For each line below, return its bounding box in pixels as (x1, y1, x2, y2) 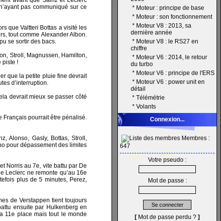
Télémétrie (136, 94, 165, 101)
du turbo (131, 61, 153, 68)
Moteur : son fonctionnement (136, 13, 212, 20)
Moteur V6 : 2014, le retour (136, 54, 207, 61)
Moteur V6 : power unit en (136, 78, 205, 85)
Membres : (180, 135, 210, 142)
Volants (136, 103, 156, 110)
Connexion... (150, 116, 184, 123)
